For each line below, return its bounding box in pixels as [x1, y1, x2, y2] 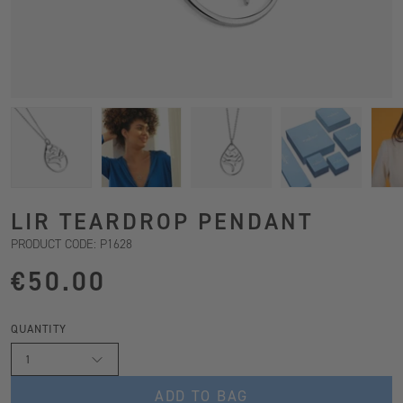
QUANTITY [11, 322, 67, 336]
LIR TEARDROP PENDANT [11, 206, 313, 236]
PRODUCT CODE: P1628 [11, 237, 132, 252]
